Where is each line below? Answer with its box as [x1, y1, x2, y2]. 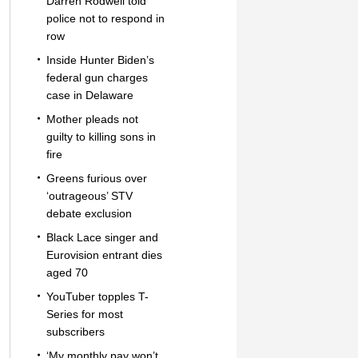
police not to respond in [46, 12, 165, 25]
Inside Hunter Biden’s [46, 54, 154, 66]
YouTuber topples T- [46, 290, 149, 303]
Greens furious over [46, 172, 147, 185]
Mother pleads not [46, 113, 138, 125]
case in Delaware [46, 89, 133, 101]
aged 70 [46, 266, 88, 279]
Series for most [46, 308, 123, 320]
